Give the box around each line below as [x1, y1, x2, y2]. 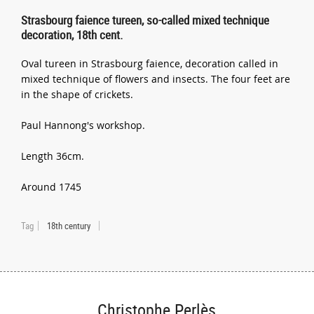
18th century [47, 219, 91, 232]
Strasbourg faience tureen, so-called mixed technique [21, 11, 270, 28]
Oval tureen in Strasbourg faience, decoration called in [21, 56, 279, 70]
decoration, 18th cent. [21, 26, 123, 43]
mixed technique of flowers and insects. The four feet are [21, 71, 291, 86]
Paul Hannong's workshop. [21, 118, 146, 132]
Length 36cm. [21, 149, 85, 163]
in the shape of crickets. [21, 87, 134, 101]
